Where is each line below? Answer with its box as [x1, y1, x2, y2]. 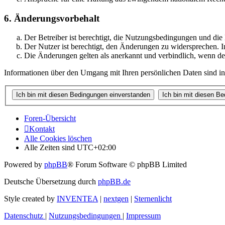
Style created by [4, 194, 57, 203]
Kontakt [29, 124, 55, 133]
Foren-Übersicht [24, 114, 76, 123]
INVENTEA [57, 194, 98, 203]
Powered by [4, 160, 44, 169]
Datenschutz [4, 211, 43, 220]
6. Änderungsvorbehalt [4, 13, 99, 24]
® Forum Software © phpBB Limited [67, 160, 187, 169]
